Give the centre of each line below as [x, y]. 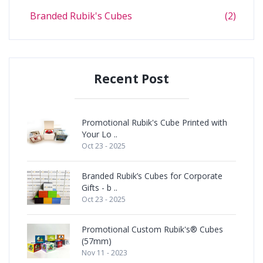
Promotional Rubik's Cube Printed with [154, 122]
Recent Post [131, 79]
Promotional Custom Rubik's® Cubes [152, 229]
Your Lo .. [100, 134]
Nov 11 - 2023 [104, 253]
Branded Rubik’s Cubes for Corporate [152, 176]
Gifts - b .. [100, 188]
